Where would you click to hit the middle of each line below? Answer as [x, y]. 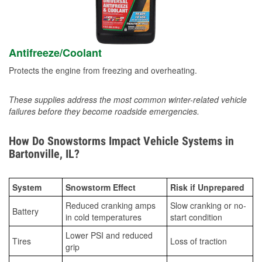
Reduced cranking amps [111, 206]
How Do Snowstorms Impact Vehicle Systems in [121, 141]
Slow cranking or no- [208, 206]
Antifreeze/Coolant [55, 53]
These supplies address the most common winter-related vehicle [128, 100]
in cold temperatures [104, 217]
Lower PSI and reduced [109, 235]
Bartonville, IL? [44, 154]
